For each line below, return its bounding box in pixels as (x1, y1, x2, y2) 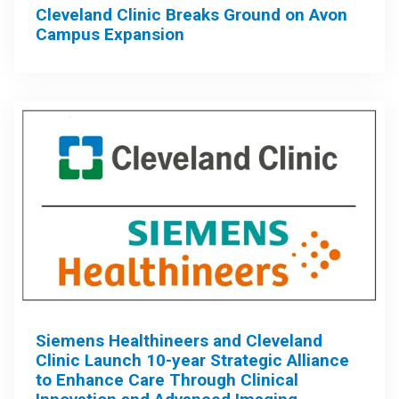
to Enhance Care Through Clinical (36, 369, 298, 390)
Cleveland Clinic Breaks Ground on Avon (36, 4, 347, 25)
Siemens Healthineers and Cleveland (36, 330, 322, 351)
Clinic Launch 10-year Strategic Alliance (36, 349, 349, 370)
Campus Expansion (36, 23, 184, 45)
